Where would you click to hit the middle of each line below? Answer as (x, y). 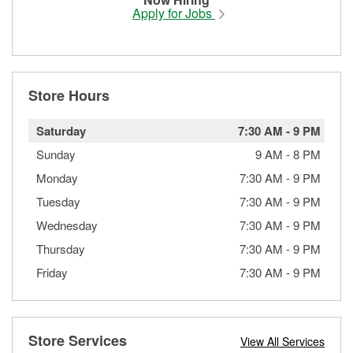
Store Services (78, 340)
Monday (57, 177)
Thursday (61, 248)
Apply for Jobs (174, 13)
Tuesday (58, 201)
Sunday (56, 154)
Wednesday (67, 225)
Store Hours (69, 95)
